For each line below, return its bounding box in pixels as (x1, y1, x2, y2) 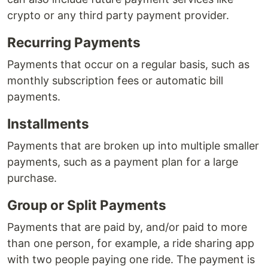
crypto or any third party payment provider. (7, 9, 229, 22)
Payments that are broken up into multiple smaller (7, 139, 259, 153)
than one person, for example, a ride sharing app (7, 237, 254, 250)
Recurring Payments (7, 34, 141, 51)
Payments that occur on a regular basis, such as (7, 58, 249, 71)
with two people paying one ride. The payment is (7, 253, 255, 266)
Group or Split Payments (7, 197, 166, 214)
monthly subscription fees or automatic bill (7, 74, 223, 87)
